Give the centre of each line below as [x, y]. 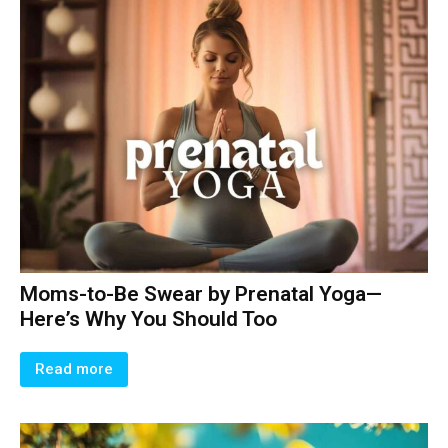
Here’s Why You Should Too [148, 318]
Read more [74, 368]
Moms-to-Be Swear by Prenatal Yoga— [201, 293]
